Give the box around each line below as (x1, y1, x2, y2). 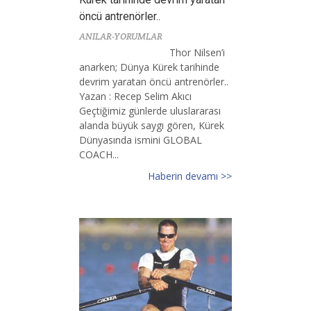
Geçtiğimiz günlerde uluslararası (79, 103, 221, 117)
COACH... (79, 147, 119, 161)
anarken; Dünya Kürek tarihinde (79, 60, 219, 74)
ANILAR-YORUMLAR (79, 30, 162, 42)
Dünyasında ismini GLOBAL (79, 133, 202, 146)
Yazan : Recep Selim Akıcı (79, 89, 192, 103)
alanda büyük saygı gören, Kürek (79, 118, 224, 132)
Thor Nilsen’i (169, 45, 225, 59)
